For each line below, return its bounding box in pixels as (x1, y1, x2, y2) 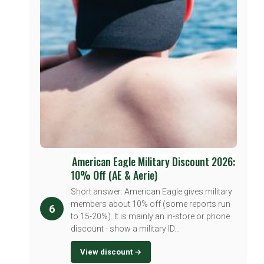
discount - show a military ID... (71, 223, 180, 233)
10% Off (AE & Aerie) (71, 167, 157, 183)
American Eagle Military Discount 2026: (72, 153, 235, 169)
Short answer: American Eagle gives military (71, 186, 232, 196)
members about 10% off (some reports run (71, 199, 230, 209)
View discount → (80, 247, 141, 256)
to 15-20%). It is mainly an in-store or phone (71, 211, 230, 221)
